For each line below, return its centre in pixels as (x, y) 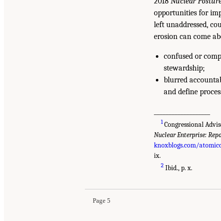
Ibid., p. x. (178, 168)
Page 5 (102, 201)
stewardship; (184, 68)
